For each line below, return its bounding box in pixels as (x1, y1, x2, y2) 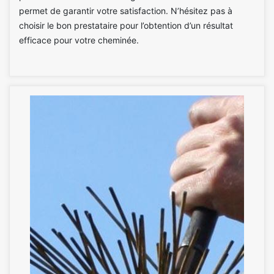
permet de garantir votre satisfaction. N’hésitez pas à (19, 5, 232, 16)
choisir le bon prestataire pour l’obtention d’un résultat (19, 20, 233, 31)
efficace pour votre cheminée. (19, 34, 139, 45)
